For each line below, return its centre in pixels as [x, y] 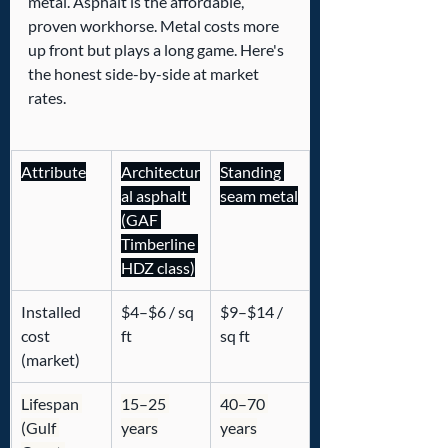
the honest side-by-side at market [145, 74]
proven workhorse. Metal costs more [155, 26]
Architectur [160, 172]
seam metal [259, 196]
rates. [47, 98]
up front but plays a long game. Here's [157, 50]
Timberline [159, 244]
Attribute [53, 172]
